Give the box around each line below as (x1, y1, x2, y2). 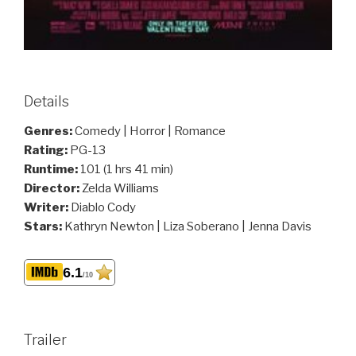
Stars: (24, 219, 64, 234)
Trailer (24, 331, 67, 348)
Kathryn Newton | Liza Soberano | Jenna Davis (64, 219, 311, 234)
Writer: (24, 200, 71, 215)
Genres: (24, 124, 75, 139)
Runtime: (24, 162, 80, 177)
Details (24, 92, 69, 110)
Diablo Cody (71, 200, 136, 215)
